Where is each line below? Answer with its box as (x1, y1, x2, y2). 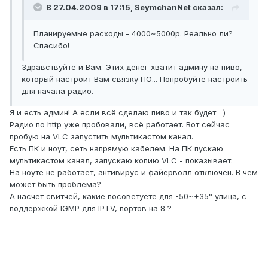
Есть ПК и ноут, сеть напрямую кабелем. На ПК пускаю (10, 144, 223, 154)
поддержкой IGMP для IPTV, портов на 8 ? (10, 203, 172, 214)
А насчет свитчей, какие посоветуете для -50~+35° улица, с (10, 191, 246, 202)
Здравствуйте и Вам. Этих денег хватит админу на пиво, (22, 62, 242, 72)
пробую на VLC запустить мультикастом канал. (10, 132, 193, 142)
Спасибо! (33, 41, 69, 51)
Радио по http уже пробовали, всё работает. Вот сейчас (10, 120, 230, 130)
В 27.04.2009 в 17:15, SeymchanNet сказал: (46, 2, 223, 13)
